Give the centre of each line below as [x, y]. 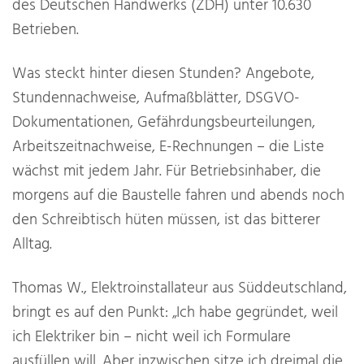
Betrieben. [45, 30]
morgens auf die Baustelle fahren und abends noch [178, 196]
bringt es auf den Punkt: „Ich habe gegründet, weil [175, 313]
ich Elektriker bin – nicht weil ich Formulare [152, 338]
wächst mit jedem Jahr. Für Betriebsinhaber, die [167, 172]
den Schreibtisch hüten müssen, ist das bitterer [166, 221]
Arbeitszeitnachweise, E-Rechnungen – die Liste [168, 147]
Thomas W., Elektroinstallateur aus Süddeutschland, [180, 289]
